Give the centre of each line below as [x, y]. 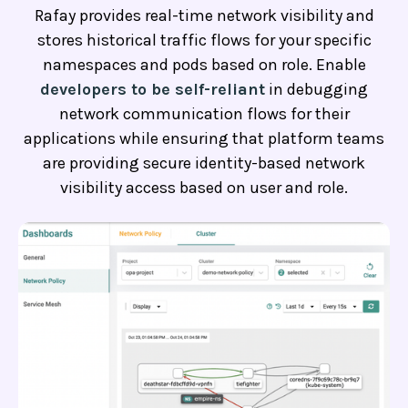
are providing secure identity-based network [204, 163]
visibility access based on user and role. [204, 187]
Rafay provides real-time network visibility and [204, 15]
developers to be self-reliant [153, 89]
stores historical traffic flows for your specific [204, 40]
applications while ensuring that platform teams [204, 138]
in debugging [316, 89]
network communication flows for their [204, 113]
